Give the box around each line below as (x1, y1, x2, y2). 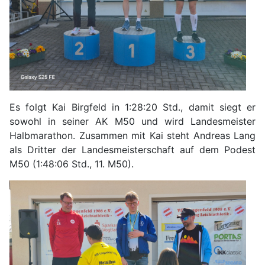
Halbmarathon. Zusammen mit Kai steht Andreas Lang (9, 129, 256, 141)
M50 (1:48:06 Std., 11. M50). (9, 157, 134, 170)
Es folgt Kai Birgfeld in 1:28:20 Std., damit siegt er (9, 101, 256, 113)
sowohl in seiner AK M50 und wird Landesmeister (9, 115, 256, 127)
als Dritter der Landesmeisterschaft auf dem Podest (9, 143, 256, 156)
